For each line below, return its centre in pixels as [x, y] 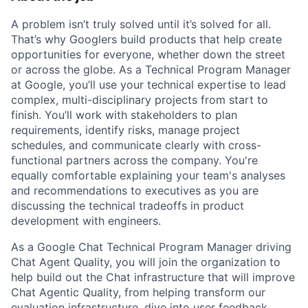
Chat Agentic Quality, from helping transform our [138, 293]
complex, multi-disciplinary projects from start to [140, 100]
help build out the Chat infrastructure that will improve [153, 277]
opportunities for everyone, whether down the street [148, 55]
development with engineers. [86, 221]
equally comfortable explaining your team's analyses [148, 176]
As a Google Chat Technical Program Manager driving [151, 247]
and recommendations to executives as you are [135, 191]
